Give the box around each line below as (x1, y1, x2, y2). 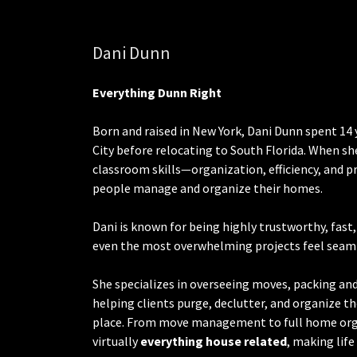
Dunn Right (158, 84, 222, 100)
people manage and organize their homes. (92, 179, 323, 196)
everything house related (140, 332, 287, 349)
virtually (92, 332, 140, 349)
